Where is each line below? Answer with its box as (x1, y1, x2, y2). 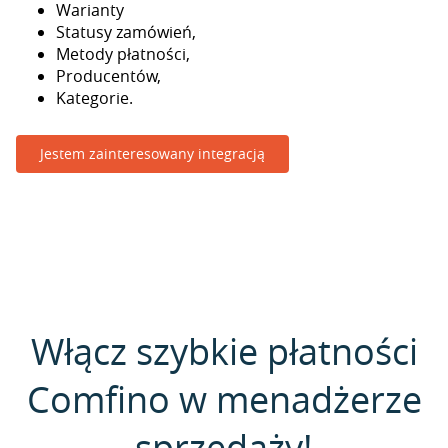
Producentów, (56, 65, 161, 87)
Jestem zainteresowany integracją (40, 144, 265, 163)
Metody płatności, (56, 43, 190, 65)
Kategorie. (56, 87, 133, 109)
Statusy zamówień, (56, 21, 196, 43)
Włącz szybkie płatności (30, 327, 418, 375)
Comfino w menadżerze (26, 375, 422, 423)
